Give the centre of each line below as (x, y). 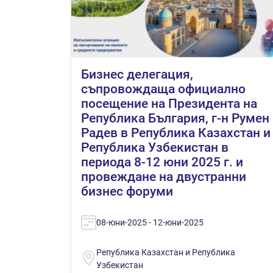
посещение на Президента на (169, 103)
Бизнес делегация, (137, 74)
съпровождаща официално (163, 89)
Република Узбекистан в (155, 147)
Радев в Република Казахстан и (176, 133)
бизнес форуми (127, 191)
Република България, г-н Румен (175, 118)
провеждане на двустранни (164, 176)
